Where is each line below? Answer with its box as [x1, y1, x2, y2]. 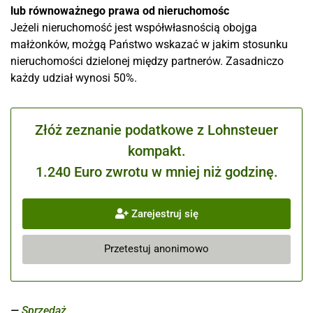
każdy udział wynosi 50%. [10, 71, 137, 85]
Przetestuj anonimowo [104, 242, 209, 256]
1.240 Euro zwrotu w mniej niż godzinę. [35, 163, 278, 180]
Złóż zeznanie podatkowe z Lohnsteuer [35, 122, 278, 138]
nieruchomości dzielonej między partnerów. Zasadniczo [10, 54, 284, 68]
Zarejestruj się [128, 207, 198, 220]
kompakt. [127, 143, 186, 159]
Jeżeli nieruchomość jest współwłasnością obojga [10, 21, 257, 34]
